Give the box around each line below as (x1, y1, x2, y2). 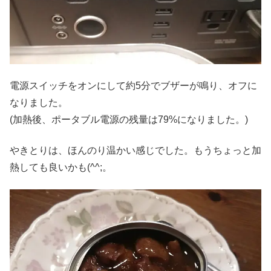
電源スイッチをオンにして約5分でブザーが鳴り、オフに (10, 80, 257, 91)
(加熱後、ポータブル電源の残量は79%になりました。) (10, 114, 248, 125)
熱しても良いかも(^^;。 (10, 162, 112, 172)
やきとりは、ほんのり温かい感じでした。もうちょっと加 (10, 145, 261, 155)
